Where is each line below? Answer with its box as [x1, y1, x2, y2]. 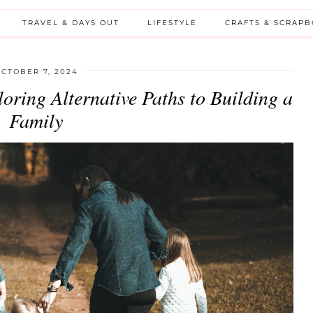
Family [9, 106, 64, 133]
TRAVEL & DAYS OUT [22, 17, 119, 27]
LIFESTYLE [147, 17, 197, 27]
